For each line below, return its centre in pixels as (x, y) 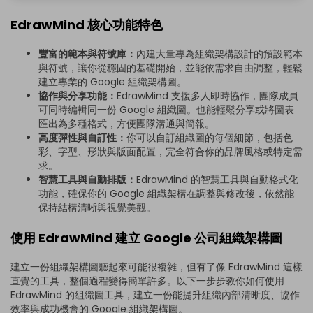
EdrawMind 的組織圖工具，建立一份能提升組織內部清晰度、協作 (155, 295)
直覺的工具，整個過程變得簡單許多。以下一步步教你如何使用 (147, 281)
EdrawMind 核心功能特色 (87, 24)
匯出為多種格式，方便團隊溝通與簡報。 (126, 123)
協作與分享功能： (78, 95)
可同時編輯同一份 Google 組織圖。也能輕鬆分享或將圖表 (166, 109)
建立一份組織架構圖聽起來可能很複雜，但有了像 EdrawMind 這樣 (156, 267)
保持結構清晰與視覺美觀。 (97, 207)
